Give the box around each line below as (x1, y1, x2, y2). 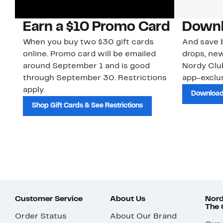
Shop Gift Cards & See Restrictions (32, 103, 143, 110)
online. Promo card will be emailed (23, 51, 156, 58)
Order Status (15, 213, 67, 221)
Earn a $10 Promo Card (23, 21, 170, 34)
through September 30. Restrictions (23, 75, 167, 82)
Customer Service (15, 196, 83, 203)
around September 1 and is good (23, 63, 150, 70)
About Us (110, 196, 146, 203)
